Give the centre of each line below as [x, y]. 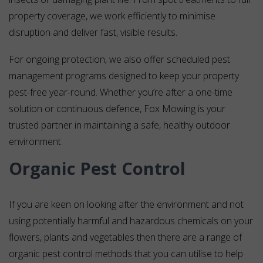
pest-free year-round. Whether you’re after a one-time [121, 92]
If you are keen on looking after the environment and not [126, 205]
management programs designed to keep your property [124, 76]
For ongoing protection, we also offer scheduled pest [119, 60]
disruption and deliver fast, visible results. [93, 33]
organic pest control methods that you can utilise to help [126, 254]
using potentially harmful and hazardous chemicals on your [131, 221]
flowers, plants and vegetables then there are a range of [125, 237]
